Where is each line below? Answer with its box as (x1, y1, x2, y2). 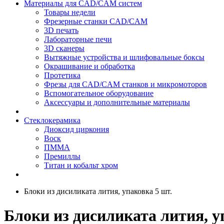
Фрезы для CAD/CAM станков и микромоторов (44, 80, 207, 88)
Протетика (44, 71, 80, 79)
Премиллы (44, 152, 80, 160)
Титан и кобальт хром (44, 161, 118, 169)
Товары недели (44, 8, 95, 16)
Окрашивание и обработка (44, 62, 135, 70)
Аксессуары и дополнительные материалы (44, 98, 190, 106)
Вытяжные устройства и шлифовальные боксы (44, 53, 204, 61)
